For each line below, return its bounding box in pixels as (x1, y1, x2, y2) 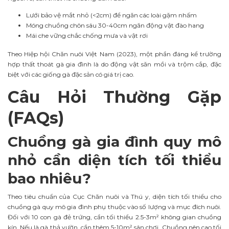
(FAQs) (8, 107, 64, 128)
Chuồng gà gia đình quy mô (8, 132, 221, 150)
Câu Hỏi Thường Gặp (8, 86, 221, 107)
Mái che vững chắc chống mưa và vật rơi (26, 31, 148, 39)
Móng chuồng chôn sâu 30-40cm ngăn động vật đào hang (26, 21, 204, 29)
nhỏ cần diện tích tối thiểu (8, 151, 221, 169)
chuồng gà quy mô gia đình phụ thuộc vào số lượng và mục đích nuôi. (8, 202, 221, 211)
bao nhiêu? (8, 169, 91, 187)
